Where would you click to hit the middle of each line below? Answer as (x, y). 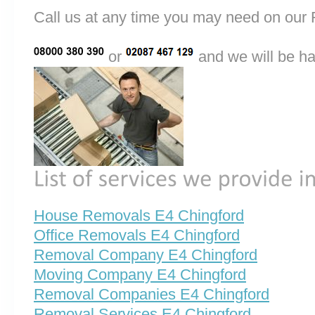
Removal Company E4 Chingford (146, 255)
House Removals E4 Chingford (139, 216)
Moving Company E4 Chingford (140, 275)
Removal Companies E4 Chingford (152, 295)
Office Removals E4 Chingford (137, 236)
